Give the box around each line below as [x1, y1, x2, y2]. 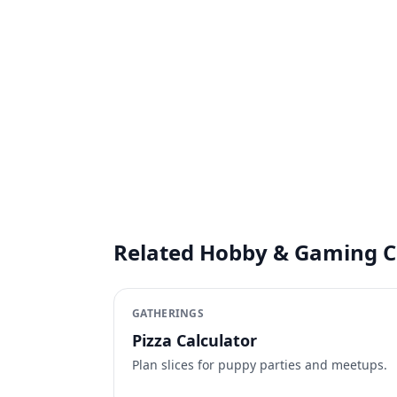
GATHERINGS [132, 306, 204, 321]
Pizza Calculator [132, 330, 257, 351]
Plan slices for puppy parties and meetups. [132, 356, 387, 373]
